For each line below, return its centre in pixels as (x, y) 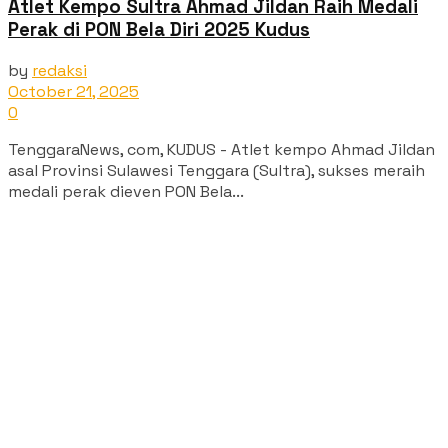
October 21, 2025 (73, 91)
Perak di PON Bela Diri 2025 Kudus (159, 30)
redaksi (59, 70)
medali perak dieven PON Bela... (126, 191)
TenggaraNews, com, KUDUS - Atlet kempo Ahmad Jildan (221, 149)
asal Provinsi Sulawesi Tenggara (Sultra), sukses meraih (216, 170)
